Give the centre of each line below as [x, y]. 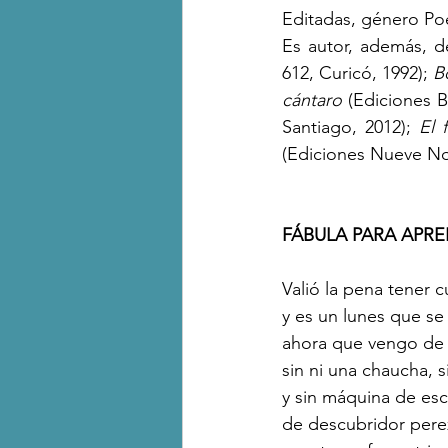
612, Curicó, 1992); [357, 73]
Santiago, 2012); [350, 127]
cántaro [315, 100]
